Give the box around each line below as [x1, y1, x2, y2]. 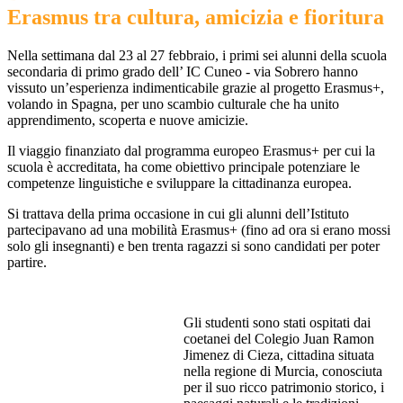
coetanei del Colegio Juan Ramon [184, 331, 374, 347]
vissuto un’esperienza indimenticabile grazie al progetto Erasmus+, [7, 80, 384, 96]
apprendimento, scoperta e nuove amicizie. [7, 112, 248, 129]
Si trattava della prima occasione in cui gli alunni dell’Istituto [7, 206, 349, 222]
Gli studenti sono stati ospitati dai [184, 315, 371, 331]
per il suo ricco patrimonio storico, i [184, 380, 384, 396]
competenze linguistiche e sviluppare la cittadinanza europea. [7, 175, 352, 192]
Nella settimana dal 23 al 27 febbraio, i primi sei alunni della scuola [7, 48, 387, 64]
